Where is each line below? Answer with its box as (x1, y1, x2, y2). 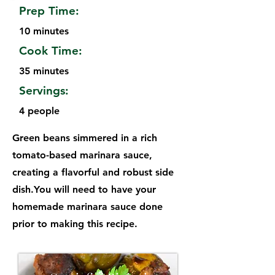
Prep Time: (19, 4, 79, 18)
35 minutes (19, 65, 69, 77)
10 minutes (19, 25, 69, 37)
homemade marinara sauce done (12, 201, 163, 213)
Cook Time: (19, 44, 82, 58)
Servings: (19, 83, 69, 98)
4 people (19, 105, 60, 117)
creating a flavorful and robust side (12, 166, 174, 179)
